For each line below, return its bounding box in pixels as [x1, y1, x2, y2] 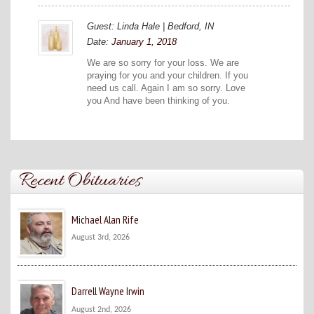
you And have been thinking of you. [87, 95, 230, 106]
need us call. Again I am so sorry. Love [87, 82, 245, 93]
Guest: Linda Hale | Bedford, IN [87, 20, 214, 32]
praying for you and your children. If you [87, 69, 248, 81]
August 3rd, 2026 [71, 233, 130, 243]
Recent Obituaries [19, 169, 142, 195]
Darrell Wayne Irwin [71, 285, 145, 299]
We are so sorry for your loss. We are [87, 57, 239, 68]
